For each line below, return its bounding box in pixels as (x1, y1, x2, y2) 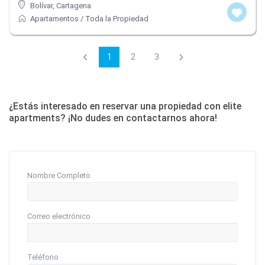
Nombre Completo (27, 170, 91, 180)
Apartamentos (30, 14, 79, 23)
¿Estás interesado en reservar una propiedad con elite (9, 100, 242, 112)
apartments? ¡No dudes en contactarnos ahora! (9, 112, 218, 124)
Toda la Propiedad (85, 14, 149, 23)
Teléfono (27, 252, 59, 261)
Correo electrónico (27, 211, 91, 221)
